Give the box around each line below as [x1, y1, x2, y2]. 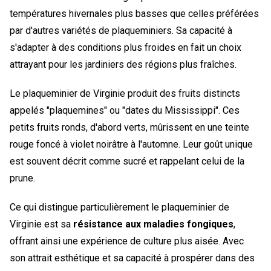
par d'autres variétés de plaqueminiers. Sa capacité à [10, 24, 232, 36]
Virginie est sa [10, 218, 73, 230]
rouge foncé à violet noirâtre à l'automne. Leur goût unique [10, 138, 253, 150]
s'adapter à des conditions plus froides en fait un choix [10, 41, 241, 53]
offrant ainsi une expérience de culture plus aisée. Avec [10, 235, 244, 247]
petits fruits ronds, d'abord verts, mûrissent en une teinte [10, 121, 249, 133]
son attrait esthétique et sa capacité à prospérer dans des [10, 252, 255, 264]
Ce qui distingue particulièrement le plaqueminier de [10, 201, 229, 213]
